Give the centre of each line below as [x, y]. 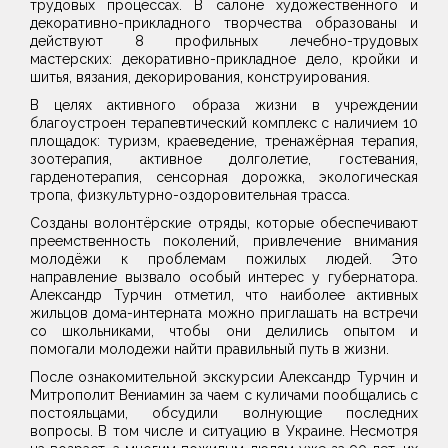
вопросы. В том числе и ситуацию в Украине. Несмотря [224, 431]
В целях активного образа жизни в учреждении [224, 105]
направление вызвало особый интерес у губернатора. [224, 277]
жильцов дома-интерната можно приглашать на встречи [224, 313]
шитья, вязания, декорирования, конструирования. [200, 77]
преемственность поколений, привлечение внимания [224, 241]
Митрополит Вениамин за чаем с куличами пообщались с [224, 395]
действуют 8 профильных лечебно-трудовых [224, 41]
